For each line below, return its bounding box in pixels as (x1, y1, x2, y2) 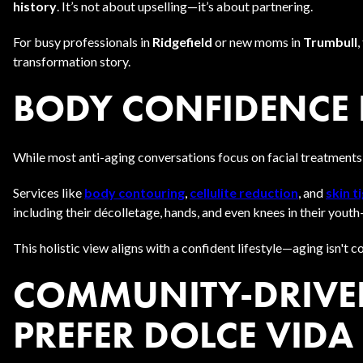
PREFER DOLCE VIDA (13, 312, 353, 357)
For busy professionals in (13, 34, 152, 49)
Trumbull (303, 34, 357, 49)
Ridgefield (152, 34, 212, 49)
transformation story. (13, 53, 130, 69)
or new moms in (212, 34, 303, 49)
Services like (13, 185, 84, 200)
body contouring (84, 185, 185, 200)
